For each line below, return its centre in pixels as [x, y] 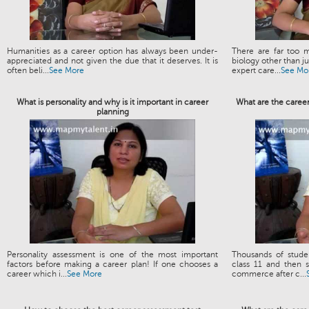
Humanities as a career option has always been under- [112, 51]
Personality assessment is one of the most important [112, 255]
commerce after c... [269, 274]
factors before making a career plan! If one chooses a [112, 264]
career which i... [37, 274]
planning [112, 112]
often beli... [28, 70]
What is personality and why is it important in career [112, 102]
